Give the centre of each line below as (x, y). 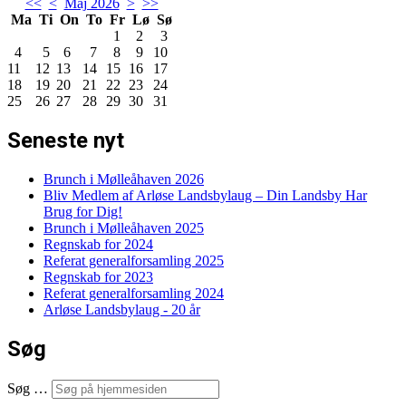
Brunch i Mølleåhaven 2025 (124, 228)
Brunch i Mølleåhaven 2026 (124, 179)
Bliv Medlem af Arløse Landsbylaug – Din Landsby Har (205, 196)
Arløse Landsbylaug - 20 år (122, 310)
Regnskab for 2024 (98, 245)
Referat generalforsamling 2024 (134, 294)
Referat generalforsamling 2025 (134, 261)
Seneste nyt (66, 141)
